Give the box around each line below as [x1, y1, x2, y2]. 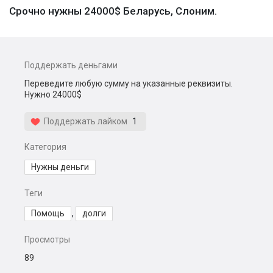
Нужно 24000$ [24, 90, 82, 99]
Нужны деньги [31, 162, 89, 172]
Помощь [31, 208, 65, 218]
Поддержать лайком [40, 116, 127, 126]
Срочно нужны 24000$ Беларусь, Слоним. [9, 5, 217, 17]
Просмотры [24, 235, 70, 244]
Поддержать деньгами [24, 60, 118, 70]
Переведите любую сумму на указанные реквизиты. [24, 79, 233, 88]
